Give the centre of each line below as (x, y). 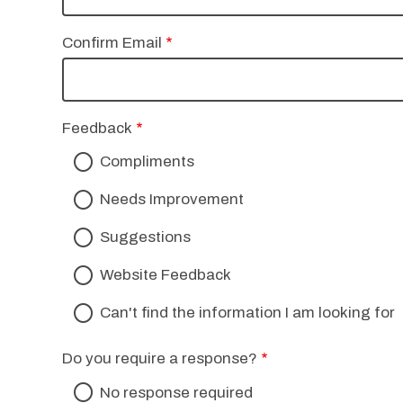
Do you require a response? (159, 358)
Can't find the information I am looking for (248, 313)
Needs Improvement (172, 200)
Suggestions (146, 237)
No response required (177, 392)
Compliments (148, 162)
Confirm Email (112, 42)
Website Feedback (166, 275)
